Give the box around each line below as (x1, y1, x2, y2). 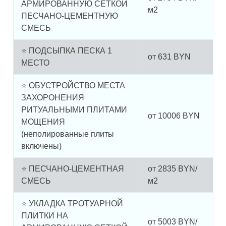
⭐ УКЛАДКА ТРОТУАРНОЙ (21, 199, 123, 208)
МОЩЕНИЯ (21, 118, 65, 127)
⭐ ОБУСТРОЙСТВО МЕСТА (21, 81, 125, 90)
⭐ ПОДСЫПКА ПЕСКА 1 (21, 46, 112, 55)
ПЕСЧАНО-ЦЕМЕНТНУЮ (21, 12, 118, 21)
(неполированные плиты (21, 130, 114, 139)
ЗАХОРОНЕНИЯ (21, 93, 84, 102)
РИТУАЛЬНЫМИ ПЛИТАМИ (21, 105, 127, 115)
